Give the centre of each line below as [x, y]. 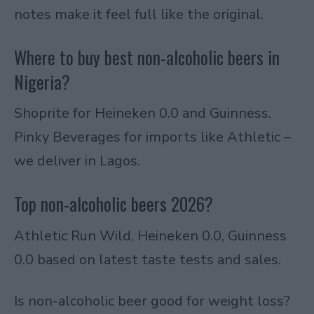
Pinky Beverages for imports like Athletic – [152, 137]
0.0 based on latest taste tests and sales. [148, 259]
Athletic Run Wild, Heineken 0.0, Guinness [150, 235]
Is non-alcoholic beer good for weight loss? [152, 301]
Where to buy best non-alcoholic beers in [147, 57]
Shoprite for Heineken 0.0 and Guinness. [143, 114]
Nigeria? [42, 81]
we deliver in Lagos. [77, 161]
